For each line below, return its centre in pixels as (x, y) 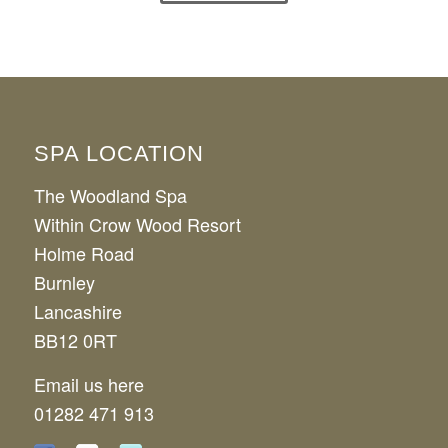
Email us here (88, 412)
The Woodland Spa (110, 222)
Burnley (64, 309)
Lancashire (77, 338)
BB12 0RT (75, 367)
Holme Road (83, 280)
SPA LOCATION (118, 181)
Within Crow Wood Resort (137, 251)
